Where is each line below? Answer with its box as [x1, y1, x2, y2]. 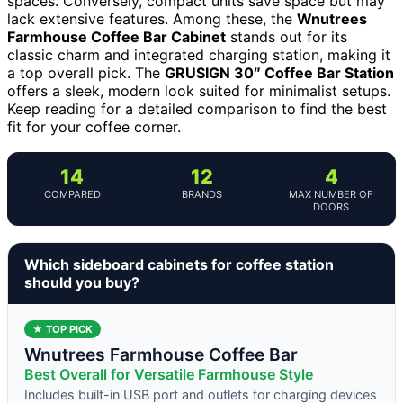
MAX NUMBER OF [289, 187, 373, 201]
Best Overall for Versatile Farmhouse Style [24, 364, 313, 383]
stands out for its [226, 27, 347, 46]
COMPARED [43, 187, 101, 201]
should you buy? [24, 273, 139, 291]
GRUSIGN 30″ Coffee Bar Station [165, 63, 394, 82]
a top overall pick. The [7, 63, 165, 82]
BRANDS [181, 187, 222, 201]
